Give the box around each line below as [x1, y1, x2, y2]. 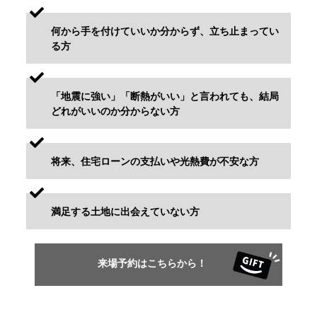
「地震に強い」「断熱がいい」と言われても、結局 [50, 88, 279, 103]
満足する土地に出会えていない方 [50, 203, 200, 218]
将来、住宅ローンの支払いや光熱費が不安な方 [50, 153, 259, 168]
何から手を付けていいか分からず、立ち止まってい [50, 23, 279, 38]
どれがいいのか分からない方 [50, 103, 180, 117]
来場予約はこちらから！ [98, 255, 219, 270]
